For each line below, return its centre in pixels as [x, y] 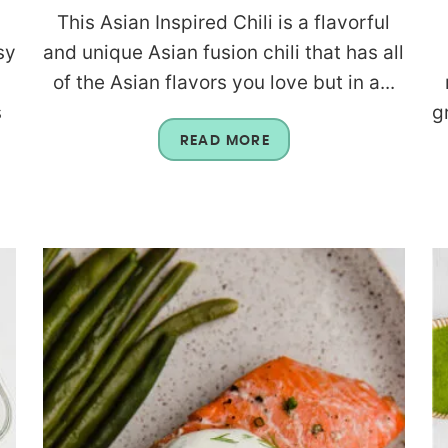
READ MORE [225, 140]
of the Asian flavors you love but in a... [223, 82]
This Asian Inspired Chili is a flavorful [224, 22]
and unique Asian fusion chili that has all [224, 52]
